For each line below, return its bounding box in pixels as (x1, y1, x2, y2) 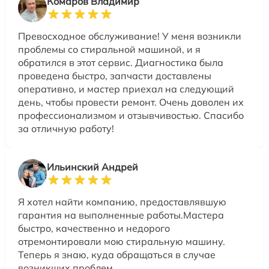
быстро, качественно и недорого (18, 222, 170, 235)
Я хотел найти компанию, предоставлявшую (18, 196, 226, 208)
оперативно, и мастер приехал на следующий (18, 83, 234, 95)
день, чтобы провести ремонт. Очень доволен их (18, 96, 244, 109)
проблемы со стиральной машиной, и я (18, 43, 201, 56)
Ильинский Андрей (47, 161, 138, 174)
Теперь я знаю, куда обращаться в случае (18, 249, 216, 261)
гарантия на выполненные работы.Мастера (18, 209, 224, 222)
